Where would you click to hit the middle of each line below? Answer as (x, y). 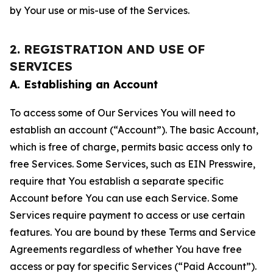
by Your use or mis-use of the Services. (100, 10)
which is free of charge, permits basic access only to (131, 147)
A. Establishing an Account (84, 84)
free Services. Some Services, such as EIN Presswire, (133, 164)
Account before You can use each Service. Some (124, 198)
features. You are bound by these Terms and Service (133, 232)
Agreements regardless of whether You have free (126, 249)
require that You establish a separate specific (117, 181)
